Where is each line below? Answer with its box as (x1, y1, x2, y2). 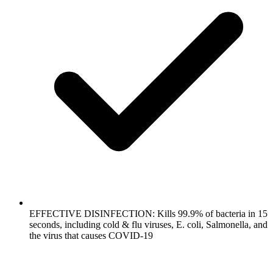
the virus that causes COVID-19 (29, 230, 153, 241)
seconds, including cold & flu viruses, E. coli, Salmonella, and (29, 219, 268, 230)
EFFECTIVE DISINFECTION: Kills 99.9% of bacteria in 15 (29, 208, 268, 219)
